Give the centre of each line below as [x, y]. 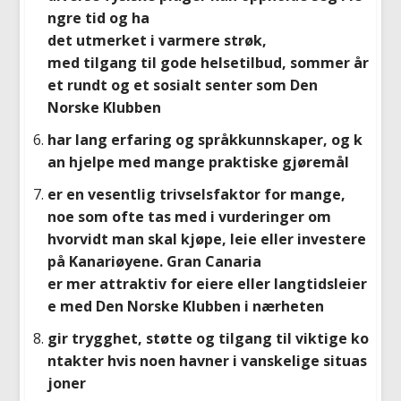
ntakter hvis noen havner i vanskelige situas [207, 361]
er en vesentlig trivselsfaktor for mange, [196, 195]
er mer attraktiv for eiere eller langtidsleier [207, 284]
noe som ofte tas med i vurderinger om [189, 217]
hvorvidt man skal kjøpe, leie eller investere [206, 239]
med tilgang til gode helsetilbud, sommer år [208, 62]
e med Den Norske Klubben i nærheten [187, 307]
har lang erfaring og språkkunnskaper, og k [205, 139]
